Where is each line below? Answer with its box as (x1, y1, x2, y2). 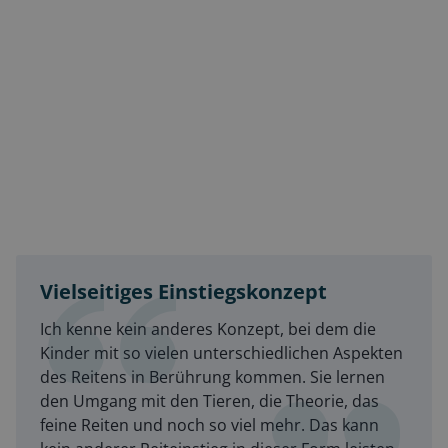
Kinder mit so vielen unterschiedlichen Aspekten (40, 342, 403, 365)
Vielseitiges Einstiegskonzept (40, 278, 327, 306)
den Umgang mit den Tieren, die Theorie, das (40, 390, 379, 413)
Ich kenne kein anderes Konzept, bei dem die (40, 318, 376, 341)
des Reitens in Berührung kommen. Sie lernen (40, 366, 385, 389)
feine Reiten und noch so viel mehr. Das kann (40, 414, 379, 437)
